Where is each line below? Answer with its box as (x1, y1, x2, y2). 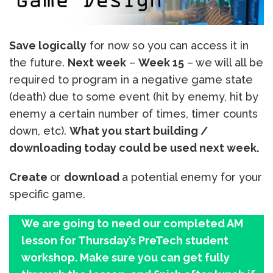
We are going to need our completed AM (21, 216, 243, 230)
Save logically (9, 38, 87, 52)
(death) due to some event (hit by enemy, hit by (9, 90, 258, 103)
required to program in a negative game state (9, 73, 253, 86)
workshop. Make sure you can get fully (21, 250, 230, 264)
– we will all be (184, 55, 263, 69)
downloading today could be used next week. (9, 141, 259, 154)
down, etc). (9, 124, 69, 137)
